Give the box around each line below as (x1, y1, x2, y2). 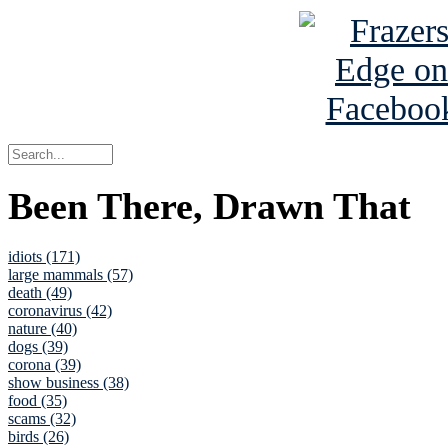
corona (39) (8, 356, 81, 374)
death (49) (8, 284, 72, 302)
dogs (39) (8, 338, 68, 356)
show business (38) (8, 374, 129, 392)
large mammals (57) (8, 266, 133, 284)
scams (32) (8, 410, 76, 428)
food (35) (8, 392, 67, 410)
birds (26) (8, 428, 69, 446)
